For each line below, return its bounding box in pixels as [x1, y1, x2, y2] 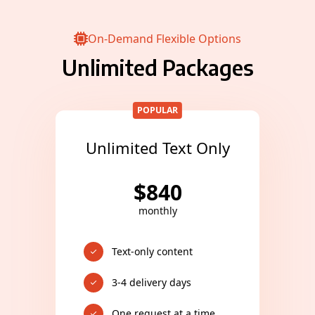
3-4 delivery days [112, 276, 191, 289]
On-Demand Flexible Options [88, 30, 241, 46]
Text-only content [112, 245, 193, 258]
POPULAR [137, 104, 178, 116]
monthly [138, 204, 177, 217]
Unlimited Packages [61, 54, 254, 81]
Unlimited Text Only [85, 137, 230, 158]
